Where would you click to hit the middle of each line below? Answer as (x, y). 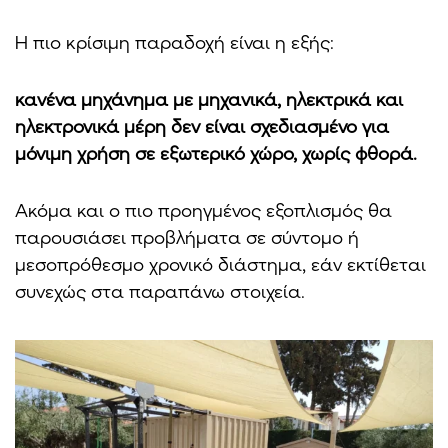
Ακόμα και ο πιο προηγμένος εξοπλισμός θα (203, 209)
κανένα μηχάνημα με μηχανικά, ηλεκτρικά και (209, 98)
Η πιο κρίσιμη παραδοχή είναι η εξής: (174, 41)
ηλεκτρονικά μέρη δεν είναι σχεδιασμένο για (202, 125)
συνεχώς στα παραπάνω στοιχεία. (160, 290)
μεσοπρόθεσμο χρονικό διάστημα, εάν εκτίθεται (220, 263)
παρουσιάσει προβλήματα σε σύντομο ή (187, 236)
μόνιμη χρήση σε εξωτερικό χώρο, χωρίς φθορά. (216, 152)
